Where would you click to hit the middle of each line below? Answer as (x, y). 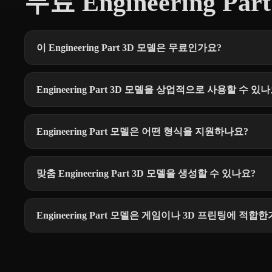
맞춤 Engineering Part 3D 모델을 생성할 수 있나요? (146, 173)
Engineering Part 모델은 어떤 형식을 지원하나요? (142, 131)
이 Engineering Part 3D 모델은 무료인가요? (129, 47)
